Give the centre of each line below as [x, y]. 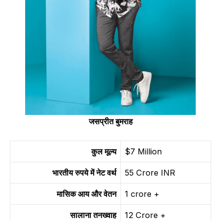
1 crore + [142, 194]
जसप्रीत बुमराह [110, 121]
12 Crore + [145, 215]
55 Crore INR [150, 172]
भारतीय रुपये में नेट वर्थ [84, 172]
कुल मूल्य [104, 151]
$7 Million [143, 151]
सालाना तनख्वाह [93, 215]
